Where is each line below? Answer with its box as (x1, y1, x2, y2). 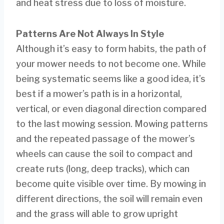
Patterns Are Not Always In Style (16, 28, 164, 39)
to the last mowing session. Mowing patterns (16, 118, 208, 129)
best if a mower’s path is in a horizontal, (16, 88, 182, 99)
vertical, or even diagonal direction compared (16, 103, 206, 114)
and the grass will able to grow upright (16, 208, 178, 219)
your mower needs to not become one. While (16, 58, 206, 69)
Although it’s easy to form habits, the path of (16, 43, 206, 54)
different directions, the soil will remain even (16, 193, 202, 204)
